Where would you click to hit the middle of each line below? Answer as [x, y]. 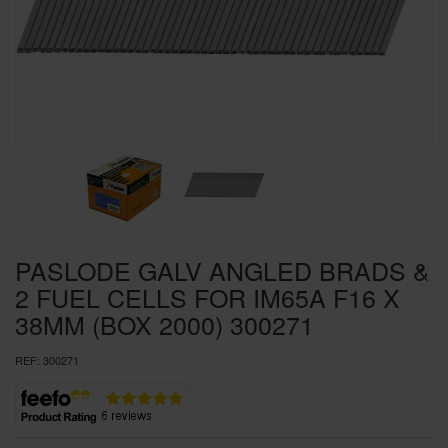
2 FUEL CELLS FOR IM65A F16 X [207, 297]
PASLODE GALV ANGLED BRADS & [222, 270]
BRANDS [70, 62]
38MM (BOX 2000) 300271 [164, 324]
